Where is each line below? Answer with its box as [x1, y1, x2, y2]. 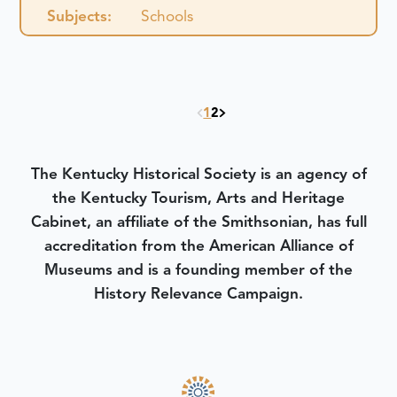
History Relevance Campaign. [94, 283, 303, 303]
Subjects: [47, 5, 113, 26]
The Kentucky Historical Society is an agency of [30, 163, 367, 183]
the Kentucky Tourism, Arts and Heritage [52, 187, 345, 207]
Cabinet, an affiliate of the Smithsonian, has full [30, 211, 367, 231]
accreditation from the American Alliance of [43, 235, 354, 255]
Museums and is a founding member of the [44, 259, 353, 279]
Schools [140, 5, 193, 26]
